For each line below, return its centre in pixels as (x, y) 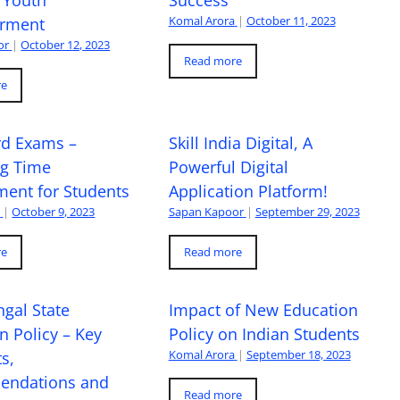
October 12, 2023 (66, 44)
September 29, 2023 (307, 211)
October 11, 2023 (291, 20)
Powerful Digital (228, 167)
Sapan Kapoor (206, 211)
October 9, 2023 (54, 211)
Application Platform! (250, 191)
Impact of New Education (263, 309)
